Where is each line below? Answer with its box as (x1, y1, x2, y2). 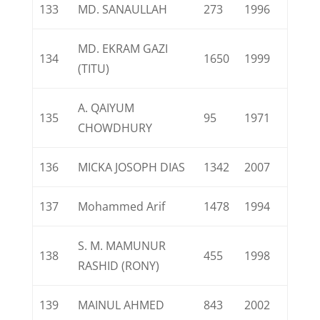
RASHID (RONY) (78, 258, 160, 274)
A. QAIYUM (78, 100, 135, 116)
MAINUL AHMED (78, 297, 165, 313)
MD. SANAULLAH (78, 1, 168, 17)
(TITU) (78, 61, 110, 76)
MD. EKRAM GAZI (78, 41, 169, 56)
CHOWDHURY (78, 120, 153, 136)
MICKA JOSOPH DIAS (78, 159, 186, 175)
